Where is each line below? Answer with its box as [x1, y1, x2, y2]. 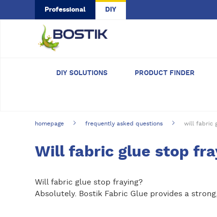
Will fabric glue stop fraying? [35, 178, 143, 186]
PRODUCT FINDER [135, 70, 195, 77]
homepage [35, 121, 64, 126]
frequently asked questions [85, 121, 163, 126]
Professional [45, 6, 86, 13]
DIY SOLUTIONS [56, 70, 108, 77]
